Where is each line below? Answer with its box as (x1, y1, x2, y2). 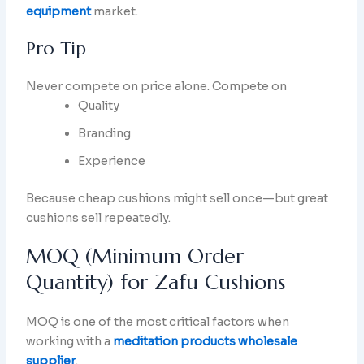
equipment (26, 3, 92, 19)
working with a (26, 333, 114, 349)
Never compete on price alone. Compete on (26, 78, 288, 93)
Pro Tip (26, 37, 87, 59)
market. (91, 3, 139, 19)
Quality (78, 97, 120, 113)
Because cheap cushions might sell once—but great (26, 190, 329, 206)
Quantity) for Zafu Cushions (26, 269, 286, 295)
